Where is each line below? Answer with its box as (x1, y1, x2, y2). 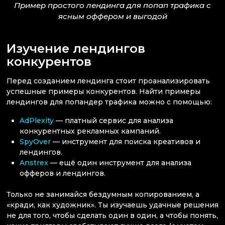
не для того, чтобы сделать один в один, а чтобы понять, (7, 210, 218, 220)
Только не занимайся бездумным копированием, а (7, 189, 199, 199)
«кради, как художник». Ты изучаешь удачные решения (7, 200, 218, 209)
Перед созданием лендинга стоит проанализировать (7, 76, 210, 86)
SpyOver (20, 137, 51, 147)
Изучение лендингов (7, 40, 145, 56)
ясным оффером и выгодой (58, 11, 167, 21)
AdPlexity (20, 116, 54, 126)
